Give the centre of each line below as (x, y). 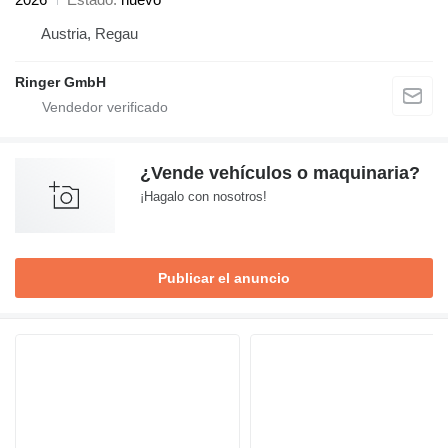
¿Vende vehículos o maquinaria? (280, 173)
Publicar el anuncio (224, 278)
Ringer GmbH (60, 82)
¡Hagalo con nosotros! (203, 197)
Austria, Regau (89, 34)
